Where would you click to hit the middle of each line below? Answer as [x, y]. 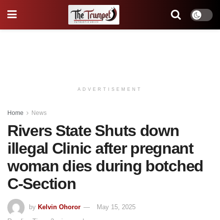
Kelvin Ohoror [59, 207]
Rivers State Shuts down [93, 131]
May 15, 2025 [116, 207]
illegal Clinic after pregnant [100, 148]
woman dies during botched [105, 166]
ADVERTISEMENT [110, 89]
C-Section [42, 184]
